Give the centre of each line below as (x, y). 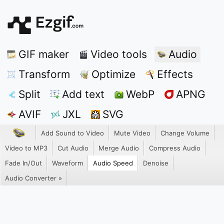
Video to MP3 (26, 148)
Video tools (119, 54)
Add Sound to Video (72, 133)
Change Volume (185, 133)
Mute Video (132, 133)
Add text (83, 94)
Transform (44, 74)
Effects (175, 74)
